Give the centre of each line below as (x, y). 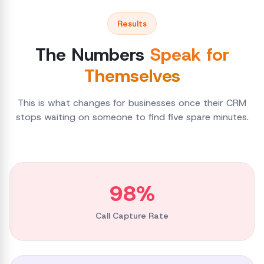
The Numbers (90, 55)
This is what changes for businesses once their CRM (132, 103)
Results (132, 24)
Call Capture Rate (132, 216)
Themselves (132, 76)
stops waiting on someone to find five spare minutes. (132, 117)
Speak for (189, 55)
